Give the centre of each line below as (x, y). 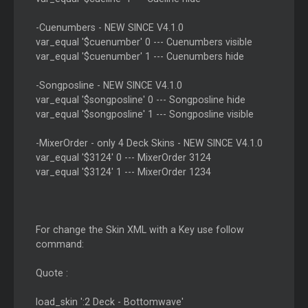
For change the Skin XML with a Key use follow (140, 230)
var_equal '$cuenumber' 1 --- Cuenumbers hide (140, 57)
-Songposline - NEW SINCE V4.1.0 (109, 86)
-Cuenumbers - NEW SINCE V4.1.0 (109, 28)
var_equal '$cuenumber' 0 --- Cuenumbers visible (144, 42)
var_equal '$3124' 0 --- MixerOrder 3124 (123, 158)
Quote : (52, 273)
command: (59, 244)
